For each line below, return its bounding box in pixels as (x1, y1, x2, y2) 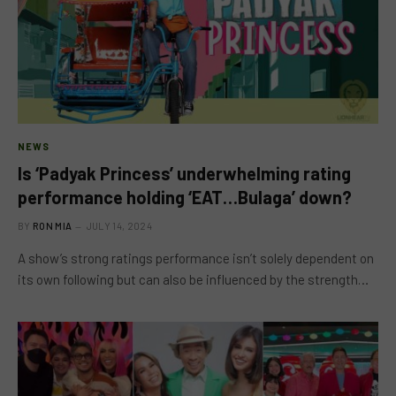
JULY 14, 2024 (86, 219, 152, 232)
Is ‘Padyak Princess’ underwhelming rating (18, 162, 351, 184)
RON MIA (33, 219, 72, 232)
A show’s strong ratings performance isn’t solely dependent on (18, 249, 374, 266)
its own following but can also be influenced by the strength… (18, 270, 369, 287)
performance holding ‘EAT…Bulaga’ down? (18, 186, 352, 208)
